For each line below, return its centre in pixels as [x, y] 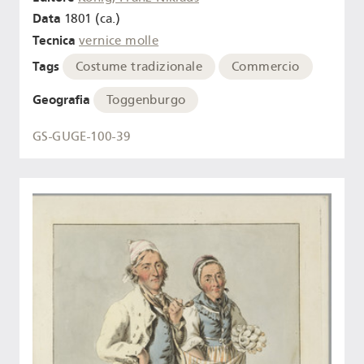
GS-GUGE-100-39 [82, 137]
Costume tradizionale [139, 67]
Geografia [61, 99]
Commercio [266, 67]
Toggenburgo [146, 100]
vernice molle [119, 41]
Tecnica [54, 41]
